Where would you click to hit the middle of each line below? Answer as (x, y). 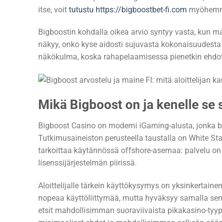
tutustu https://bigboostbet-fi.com (128, 9)
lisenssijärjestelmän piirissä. (87, 163)
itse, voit (54, 9)
